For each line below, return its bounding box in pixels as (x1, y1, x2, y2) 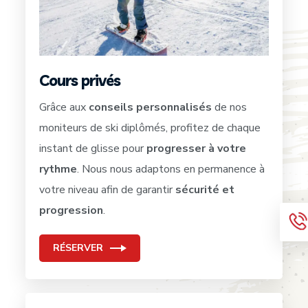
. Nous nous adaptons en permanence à (77, 162, 265, 177)
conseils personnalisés (89, 100, 212, 115)
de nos (212, 100, 247, 115)
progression (39, 203, 104, 219)
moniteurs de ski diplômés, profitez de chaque (39, 120, 261, 136)
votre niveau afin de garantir (39, 182, 173, 198)
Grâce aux (39, 100, 89, 115)
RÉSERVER (53, 241, 104, 255)
